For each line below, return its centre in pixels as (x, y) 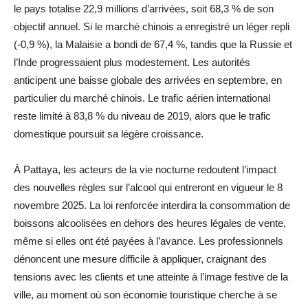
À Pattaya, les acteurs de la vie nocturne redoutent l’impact (145, 169)
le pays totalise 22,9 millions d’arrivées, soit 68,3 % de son (144, 8)
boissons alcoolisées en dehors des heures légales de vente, (150, 223)
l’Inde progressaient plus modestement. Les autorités (132, 62)
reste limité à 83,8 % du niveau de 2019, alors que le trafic (142, 115)
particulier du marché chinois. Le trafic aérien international (142, 98)
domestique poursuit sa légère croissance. (109, 133)
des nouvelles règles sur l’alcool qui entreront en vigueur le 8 (148, 187)
